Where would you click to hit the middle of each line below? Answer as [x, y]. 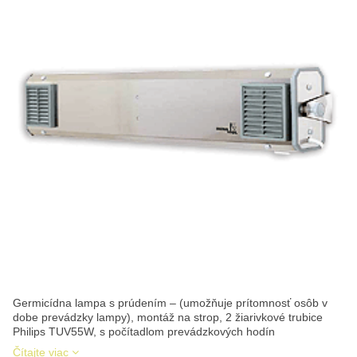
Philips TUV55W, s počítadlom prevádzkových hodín [144, 331]
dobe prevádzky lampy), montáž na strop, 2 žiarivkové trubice [168, 317]
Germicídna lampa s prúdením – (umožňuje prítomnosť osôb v [170, 303]
